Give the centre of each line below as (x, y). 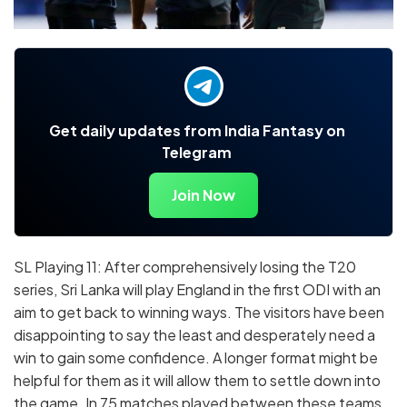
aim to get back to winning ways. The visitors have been (199, 313)
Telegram (197, 153)
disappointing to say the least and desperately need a (194, 335)
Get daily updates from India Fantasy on (197, 131)
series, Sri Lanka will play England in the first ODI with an (197, 290)
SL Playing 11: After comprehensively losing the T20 (185, 267)
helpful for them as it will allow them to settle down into (197, 381)
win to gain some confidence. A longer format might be (196, 358)
